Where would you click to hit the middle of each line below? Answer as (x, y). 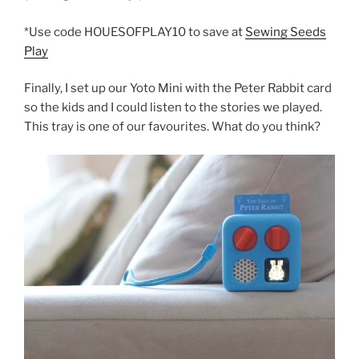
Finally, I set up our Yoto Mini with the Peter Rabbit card (178, 89)
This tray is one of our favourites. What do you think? (172, 127)
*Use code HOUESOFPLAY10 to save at (135, 32)
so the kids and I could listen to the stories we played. (173, 108)
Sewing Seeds (286, 32)
